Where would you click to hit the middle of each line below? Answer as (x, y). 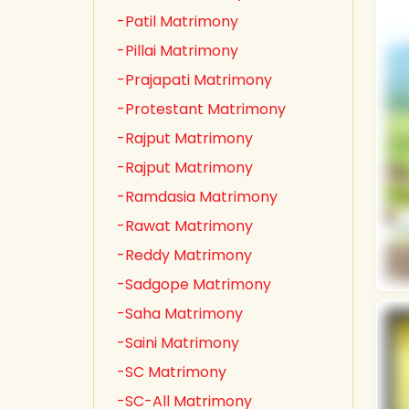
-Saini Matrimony (178, 343)
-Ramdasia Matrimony (197, 197)
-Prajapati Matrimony (194, 80)
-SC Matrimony (172, 372)
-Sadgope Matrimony (194, 284)
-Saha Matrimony (180, 314)
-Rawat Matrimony (185, 226)
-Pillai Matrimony (178, 51)
